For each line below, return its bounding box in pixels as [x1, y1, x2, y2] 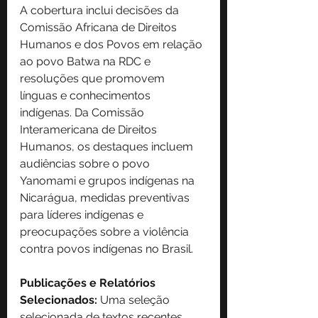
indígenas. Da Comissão [20, 106, 147, 120]
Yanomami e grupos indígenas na [20, 174, 197, 188]
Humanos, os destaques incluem [20, 140, 196, 154]
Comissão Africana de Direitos [20, 21, 180, 35]
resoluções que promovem [20, 72, 168, 86]
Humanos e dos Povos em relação [20, 38, 205, 52]
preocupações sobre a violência [20, 225, 192, 239]
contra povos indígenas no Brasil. [20, 242, 193, 256]
